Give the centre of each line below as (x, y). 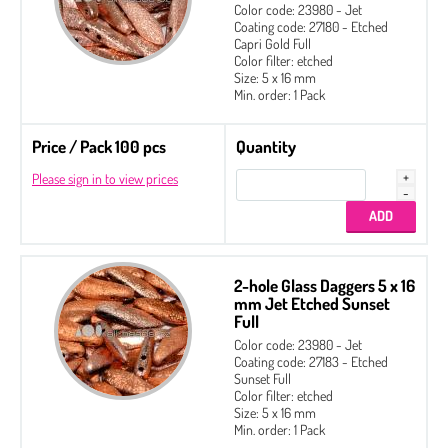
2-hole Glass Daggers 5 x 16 (324, 285)
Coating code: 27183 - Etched (311, 361)
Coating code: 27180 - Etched (311, 26)
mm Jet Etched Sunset (312, 303)
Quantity (266, 146)
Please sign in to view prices (105, 178)
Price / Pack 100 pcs (99, 146)
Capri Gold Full (272, 43)
